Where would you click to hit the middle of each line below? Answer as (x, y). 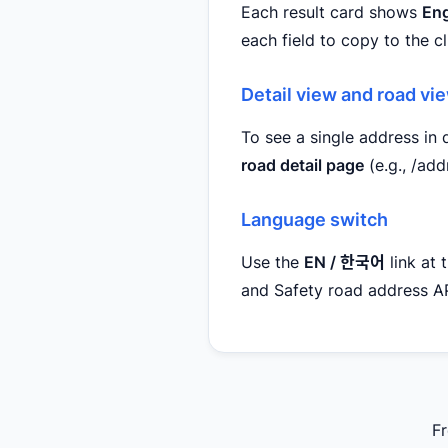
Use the (272, 261)
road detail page (302, 164)
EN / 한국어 (344, 261)
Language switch (314, 218)
